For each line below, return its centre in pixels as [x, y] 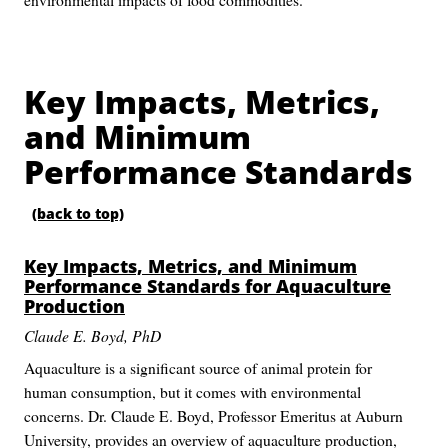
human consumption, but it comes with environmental [192, 391]
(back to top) [78, 213]
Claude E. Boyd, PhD [92, 335]
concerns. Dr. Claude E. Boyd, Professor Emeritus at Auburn [213, 415]
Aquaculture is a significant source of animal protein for [198, 367]
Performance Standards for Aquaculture [207, 286]
